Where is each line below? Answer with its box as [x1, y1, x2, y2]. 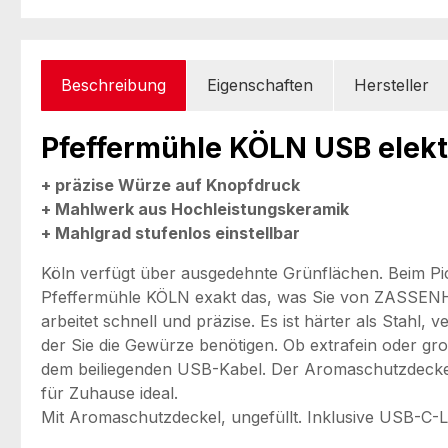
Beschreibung [61, 74, 166, 95]
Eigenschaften [207, 74, 313, 95]
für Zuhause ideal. [41, 382, 178, 403]
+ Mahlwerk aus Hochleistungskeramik [41, 198, 349, 219]
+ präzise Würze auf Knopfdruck [41, 174, 300, 195]
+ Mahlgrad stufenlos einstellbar [41, 222, 300, 243]
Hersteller [354, 74, 429, 95]
